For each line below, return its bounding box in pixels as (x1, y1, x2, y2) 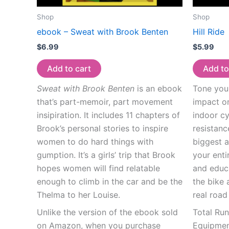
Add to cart (47, 63, 91, 74)
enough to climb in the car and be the (37, 176, 182, 187)
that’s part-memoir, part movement (37, 97, 173, 107)
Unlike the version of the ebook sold (37, 207, 178, 218)
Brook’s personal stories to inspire (37, 123, 168, 134)
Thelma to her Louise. (37, 190, 123, 200)
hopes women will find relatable (37, 163, 160, 174)
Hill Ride (193, 27, 224, 37)
